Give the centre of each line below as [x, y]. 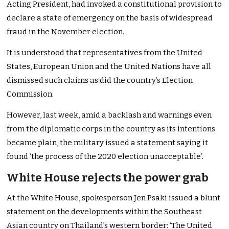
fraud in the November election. [66, 32]
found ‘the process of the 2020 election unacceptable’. [106, 157]
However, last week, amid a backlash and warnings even [109, 115]
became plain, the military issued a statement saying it [108, 143]
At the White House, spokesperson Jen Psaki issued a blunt [114, 198]
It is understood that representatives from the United [105, 53]
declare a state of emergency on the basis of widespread [110, 18]
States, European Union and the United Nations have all [109, 67]
